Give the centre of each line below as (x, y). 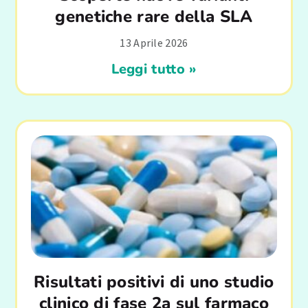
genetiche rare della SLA (154, 16)
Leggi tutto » (154, 69)
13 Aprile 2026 (154, 42)
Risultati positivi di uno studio (154, 282)
